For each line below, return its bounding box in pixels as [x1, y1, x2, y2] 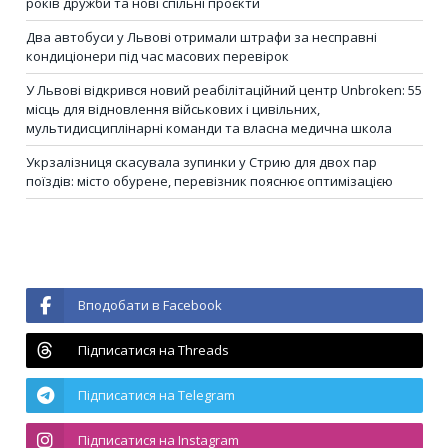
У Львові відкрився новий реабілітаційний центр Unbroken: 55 [26, 81, 422, 100]
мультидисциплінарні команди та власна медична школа [26, 119, 392, 138]
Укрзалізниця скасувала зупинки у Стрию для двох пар [26, 153, 377, 172]
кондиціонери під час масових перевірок [26, 47, 289, 66]
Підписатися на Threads [78, 341, 229, 360]
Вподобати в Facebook [78, 296, 222, 315]
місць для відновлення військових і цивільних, [26, 100, 320, 119]
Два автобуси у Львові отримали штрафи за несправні [26, 28, 377, 47]
